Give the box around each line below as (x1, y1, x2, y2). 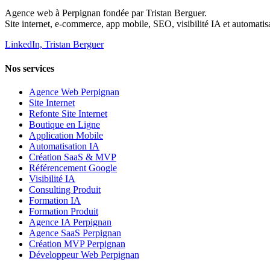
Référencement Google (29, 162, 117, 173)
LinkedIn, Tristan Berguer (5, 39, 104, 50)
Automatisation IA (29, 140, 99, 151)
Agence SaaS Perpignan (29, 227, 121, 238)
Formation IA (29, 195, 81, 206)
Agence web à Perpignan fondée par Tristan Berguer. (5, 8, 207, 19)
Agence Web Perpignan (29, 86, 119, 97)
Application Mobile (29, 130, 103, 140)
